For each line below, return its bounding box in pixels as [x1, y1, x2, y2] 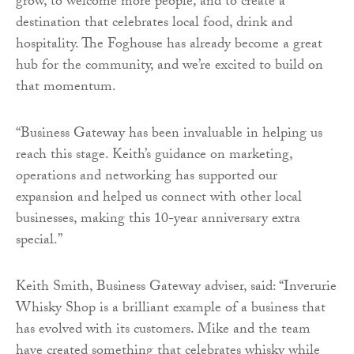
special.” [16, 228, 62, 254]
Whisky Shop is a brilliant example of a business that [16, 296, 326, 322]
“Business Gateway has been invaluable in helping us [16, 122, 322, 147]
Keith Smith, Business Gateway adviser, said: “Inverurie [16, 275, 337, 300]
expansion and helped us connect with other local [16, 186, 302, 211]
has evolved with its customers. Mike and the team [16, 318, 311, 343]
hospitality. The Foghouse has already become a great [16, 32, 322, 58]
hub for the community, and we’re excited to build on [16, 54, 323, 79]
